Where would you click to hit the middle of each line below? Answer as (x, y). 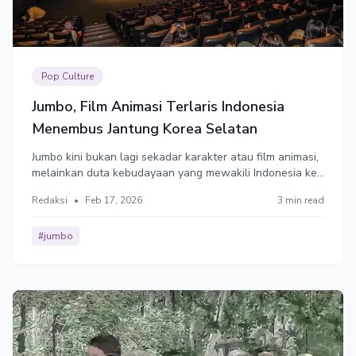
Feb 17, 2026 (114, 200)
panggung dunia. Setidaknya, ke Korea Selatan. (151, 188)
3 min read (301, 200)
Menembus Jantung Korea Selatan (145, 128)
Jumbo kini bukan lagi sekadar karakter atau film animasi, (175, 157)
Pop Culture (68, 76)
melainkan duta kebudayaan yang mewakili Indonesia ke (174, 172)
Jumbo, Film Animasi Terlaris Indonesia (158, 106)
